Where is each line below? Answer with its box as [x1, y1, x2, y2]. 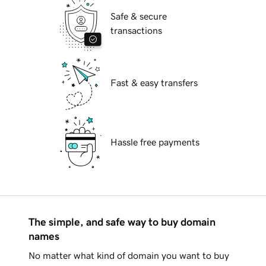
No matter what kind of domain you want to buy [28, 251, 229, 261]
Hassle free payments [110, 137, 199, 147]
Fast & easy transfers [110, 78, 198, 88]
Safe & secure [110, 11, 167, 21]
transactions [110, 26, 162, 36]
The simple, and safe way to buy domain [28, 217, 216, 228]
